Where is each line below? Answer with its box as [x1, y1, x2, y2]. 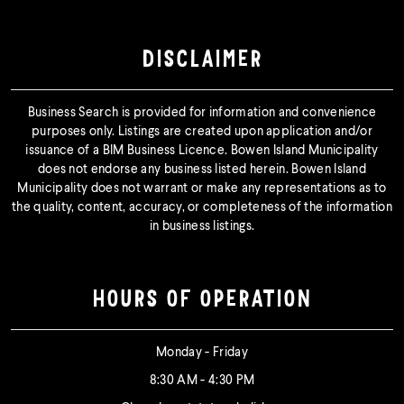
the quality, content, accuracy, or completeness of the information [11, 201, 393, 215]
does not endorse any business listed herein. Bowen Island [37, 163, 367, 177]
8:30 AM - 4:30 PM [149, 374, 255, 388]
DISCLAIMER [142, 50, 262, 74]
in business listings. [149, 220, 255, 234]
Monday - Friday [156, 346, 248, 360]
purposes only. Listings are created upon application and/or [32, 125, 372, 139]
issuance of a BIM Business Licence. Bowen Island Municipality [25, 144, 379, 158]
